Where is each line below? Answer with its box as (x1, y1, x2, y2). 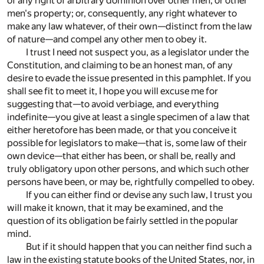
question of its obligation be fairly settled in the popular (7, 214, 238, 226)
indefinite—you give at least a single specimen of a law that (7, 111, 250, 123)
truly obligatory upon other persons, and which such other (7, 163, 249, 174)
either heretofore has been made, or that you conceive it (7, 124, 237, 136)
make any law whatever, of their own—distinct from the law (7, 20, 252, 32)
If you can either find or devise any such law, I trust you (26, 189, 252, 200)
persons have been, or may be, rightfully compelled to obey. (7, 176, 255, 187)
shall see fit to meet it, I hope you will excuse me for (7, 85, 218, 97)
